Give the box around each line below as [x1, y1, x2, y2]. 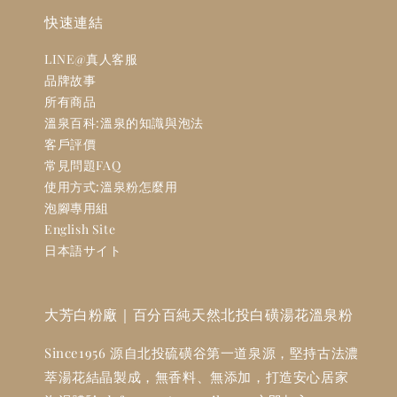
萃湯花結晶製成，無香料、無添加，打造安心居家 [44, 368, 349, 385]
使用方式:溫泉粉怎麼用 [44, 178, 178, 195]
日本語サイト [44, 242, 122, 259]
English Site [44, 221, 116, 237]
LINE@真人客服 [44, 51, 138, 67]
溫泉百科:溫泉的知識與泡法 [44, 114, 204, 131]
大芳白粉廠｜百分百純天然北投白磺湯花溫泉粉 [44, 305, 354, 323]
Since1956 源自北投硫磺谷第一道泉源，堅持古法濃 [44, 344, 359, 362]
